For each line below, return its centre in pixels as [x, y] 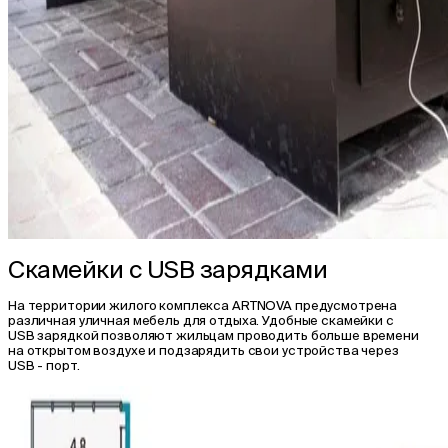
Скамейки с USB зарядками [168, 269]
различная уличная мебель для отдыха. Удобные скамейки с [201, 321]
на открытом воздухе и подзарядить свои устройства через [203, 351]
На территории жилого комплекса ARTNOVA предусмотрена [203, 306]
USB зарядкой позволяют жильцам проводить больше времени [213, 336]
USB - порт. [44, 366]
